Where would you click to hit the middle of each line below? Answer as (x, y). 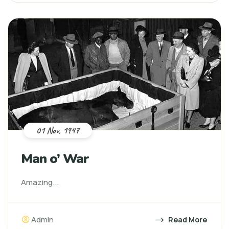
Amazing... (40, 182)
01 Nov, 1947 (58, 130)
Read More (187, 220)
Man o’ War (55, 159)
